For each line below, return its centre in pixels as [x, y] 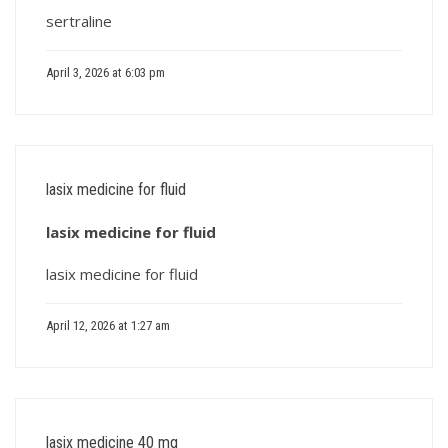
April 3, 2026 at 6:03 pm [105, 72]
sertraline [79, 21]
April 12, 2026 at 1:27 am [108, 325]
